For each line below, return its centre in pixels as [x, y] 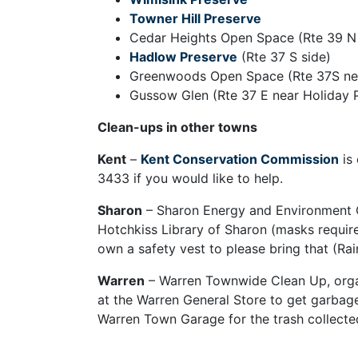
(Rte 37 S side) [284, 57]
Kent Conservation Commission [240, 159]
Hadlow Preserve [183, 57]
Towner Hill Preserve [195, 19]
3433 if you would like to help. [190, 179]
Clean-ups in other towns [177, 127]
